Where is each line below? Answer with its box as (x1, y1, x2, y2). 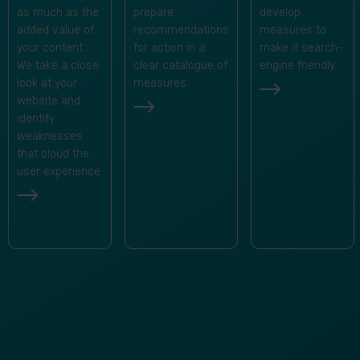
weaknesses (17, 129, 83, 144)
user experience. (17, 165, 103, 179)
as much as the (17, 6, 99, 20)
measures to (260, 22, 326, 37)
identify (17, 112, 55, 126)
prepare (133, 6, 174, 20)
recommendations (133, 23, 229, 38)
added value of (17, 23, 94, 38)
